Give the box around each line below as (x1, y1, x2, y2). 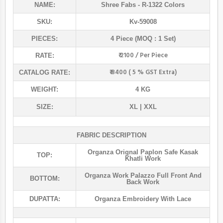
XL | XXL (129, 103, 157, 111)
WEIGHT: (31, 86, 58, 94)
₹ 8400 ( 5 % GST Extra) (109, 67, 177, 78)
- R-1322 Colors (136, 1, 185, 9)
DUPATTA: (29, 195, 60, 203)
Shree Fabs (101, 1, 136, 9)
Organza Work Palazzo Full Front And (84, 172, 202, 180)
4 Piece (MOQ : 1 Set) (110, 35, 176, 43)
